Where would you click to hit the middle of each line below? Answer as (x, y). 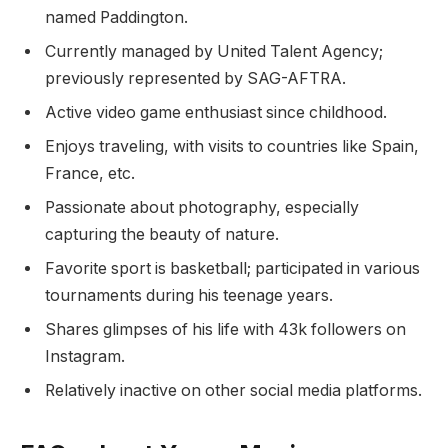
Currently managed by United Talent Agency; (214, 52)
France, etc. (90, 174)
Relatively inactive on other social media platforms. (233, 391)
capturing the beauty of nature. (162, 235)
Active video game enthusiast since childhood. (216, 113)
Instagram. (85, 357)
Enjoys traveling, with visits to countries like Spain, (232, 147)
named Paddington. (116, 18)
